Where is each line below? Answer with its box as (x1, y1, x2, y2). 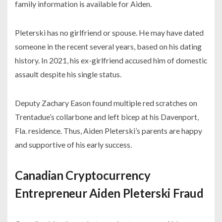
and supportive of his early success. (15, 140, 132, 150)
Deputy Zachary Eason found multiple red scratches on (15, 98, 197, 108)
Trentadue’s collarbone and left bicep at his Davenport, (15, 112, 199, 122)
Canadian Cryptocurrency (15, 168, 151, 183)
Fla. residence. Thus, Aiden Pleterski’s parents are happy (15, 126, 202, 136)
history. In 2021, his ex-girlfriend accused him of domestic (15, 55, 207, 65)
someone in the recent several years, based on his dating (15, 42, 202, 52)
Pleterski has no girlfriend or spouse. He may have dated (15, 28, 204, 38)
